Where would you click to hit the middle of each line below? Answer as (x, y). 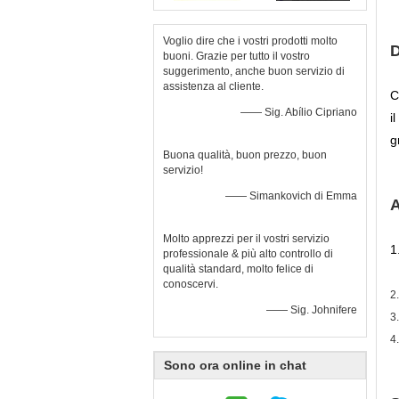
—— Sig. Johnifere (312, 310)
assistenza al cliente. (213, 86)
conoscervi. (191, 284)
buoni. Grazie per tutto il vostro (236, 56)
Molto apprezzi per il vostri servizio (246, 239)
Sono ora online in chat (235, 365)
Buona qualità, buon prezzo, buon (245, 155)
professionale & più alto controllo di (248, 254)
